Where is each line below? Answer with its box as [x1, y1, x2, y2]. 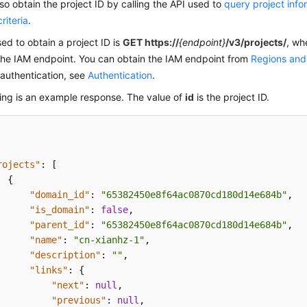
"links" [29, 265, 69, 276]
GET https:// [123, 36, 180, 49]
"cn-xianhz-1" [73, 234, 145, 246]
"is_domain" [29, 204, 90, 216]
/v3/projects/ [225, 36, 287, 49]
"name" [29, 234, 63, 246]
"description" [29, 249, 101, 261]
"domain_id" [29, 189, 90, 201]
